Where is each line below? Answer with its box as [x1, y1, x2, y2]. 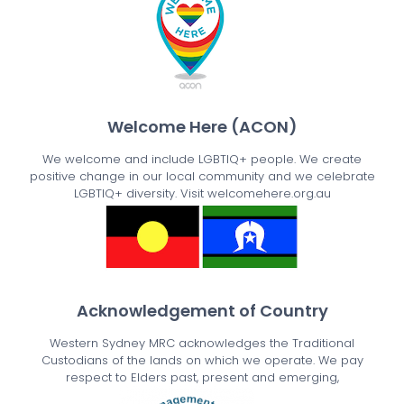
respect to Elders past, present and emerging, [65, 369, 339, 387]
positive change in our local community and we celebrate [29, 167, 375, 185]
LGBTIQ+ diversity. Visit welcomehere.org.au [73, 184, 331, 202]
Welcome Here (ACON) [106, 115, 298, 138]
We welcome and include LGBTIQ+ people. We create [42, 150, 362, 168]
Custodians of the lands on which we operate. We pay [41, 352, 363, 370]
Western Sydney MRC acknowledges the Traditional [50, 335, 354, 353]
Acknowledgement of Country [76, 299, 328, 323]
